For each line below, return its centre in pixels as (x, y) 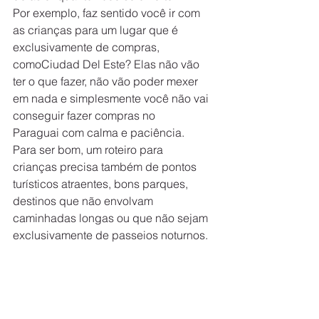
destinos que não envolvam (84, 201)
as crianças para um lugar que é (97, 30)
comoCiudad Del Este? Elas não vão (108, 64)
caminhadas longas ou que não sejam (112, 218)
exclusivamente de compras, (88, 47)
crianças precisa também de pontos (106, 167)
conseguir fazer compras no (85, 116)
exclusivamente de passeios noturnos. (110, 235)
